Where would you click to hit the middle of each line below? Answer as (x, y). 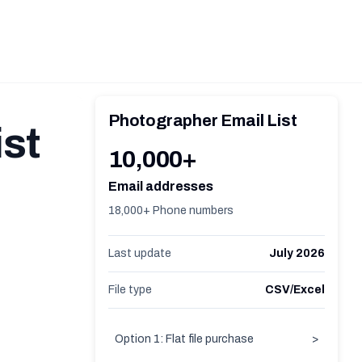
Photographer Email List (203, 120)
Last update (140, 253)
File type (130, 290)
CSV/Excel (295, 290)
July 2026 (297, 253)
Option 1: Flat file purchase (184, 339)
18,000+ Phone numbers (171, 210)
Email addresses (161, 186)
